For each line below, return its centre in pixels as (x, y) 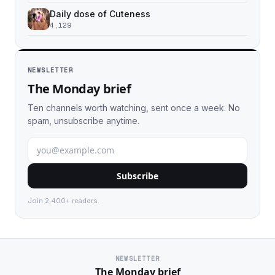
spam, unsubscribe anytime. (83, 121)
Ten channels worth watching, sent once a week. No (134, 108)
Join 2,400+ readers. (64, 201)
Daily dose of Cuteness (100, 14)
